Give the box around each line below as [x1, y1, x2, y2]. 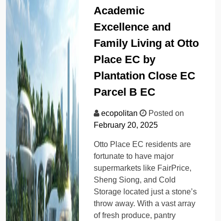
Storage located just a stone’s [94, 187, 197, 196]
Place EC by [94, 53, 156, 66]
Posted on [147, 109, 184, 117]
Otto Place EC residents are [94, 140, 191, 148]
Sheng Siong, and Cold [94, 175, 176, 184]
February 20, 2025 [94, 120, 158, 129]
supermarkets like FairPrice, [94, 163, 192, 172]
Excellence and [94, 20, 171, 33]
